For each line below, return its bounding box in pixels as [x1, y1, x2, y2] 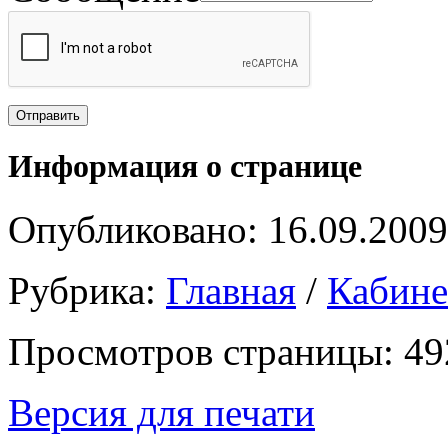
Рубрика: [8, 268, 166, 312]
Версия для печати [8, 390, 315, 434]
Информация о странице [8, 147, 362, 184]
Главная [166, 268, 296, 312]
